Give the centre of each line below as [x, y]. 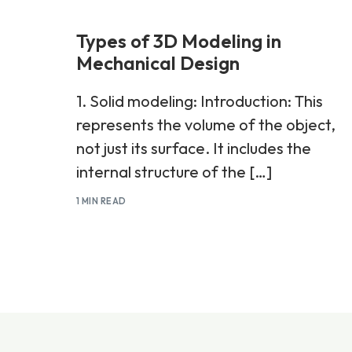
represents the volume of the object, [206, 125]
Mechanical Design [158, 63]
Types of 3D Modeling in [179, 41]
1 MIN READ [101, 201]
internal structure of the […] [174, 172]
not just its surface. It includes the [194, 148]
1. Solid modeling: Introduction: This [200, 101]
